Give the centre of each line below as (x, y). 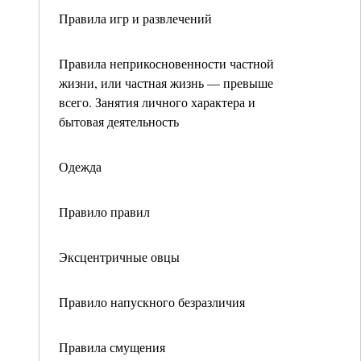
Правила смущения (112, 347)
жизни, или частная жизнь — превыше (166, 83)
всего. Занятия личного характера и (157, 102)
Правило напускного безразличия (152, 302)
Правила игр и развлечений (135, 18)
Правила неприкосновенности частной (166, 63)
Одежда (80, 166)
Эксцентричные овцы (119, 257)
